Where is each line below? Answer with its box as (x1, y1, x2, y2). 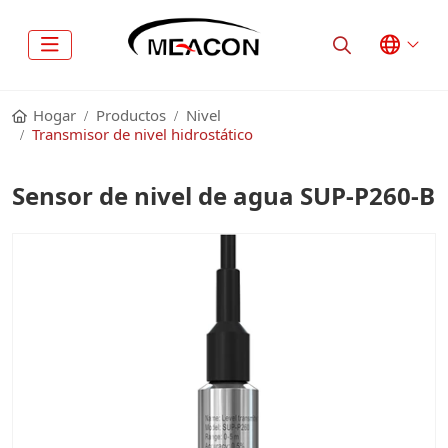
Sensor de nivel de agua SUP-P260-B (12, 179, 435, 212)
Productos (96, 105, 166, 125)
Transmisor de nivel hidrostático (32, 124, 253, 144)
